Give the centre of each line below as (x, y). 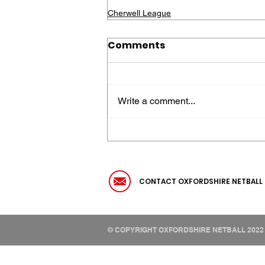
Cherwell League (139, 13)
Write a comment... (156, 101)
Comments (136, 46)
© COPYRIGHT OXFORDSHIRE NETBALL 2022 (186, 230)
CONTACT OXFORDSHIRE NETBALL (201, 182)
